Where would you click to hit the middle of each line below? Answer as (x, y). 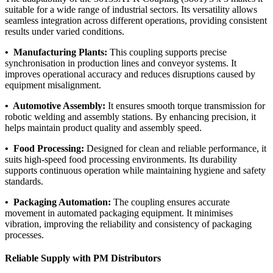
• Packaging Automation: (58, 202)
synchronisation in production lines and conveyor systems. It (121, 63)
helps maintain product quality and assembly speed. (103, 128)
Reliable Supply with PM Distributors (83, 258)
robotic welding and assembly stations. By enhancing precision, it (130, 117)
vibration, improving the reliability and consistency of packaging (128, 224)
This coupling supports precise (167, 52)
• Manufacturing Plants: (56, 52)
